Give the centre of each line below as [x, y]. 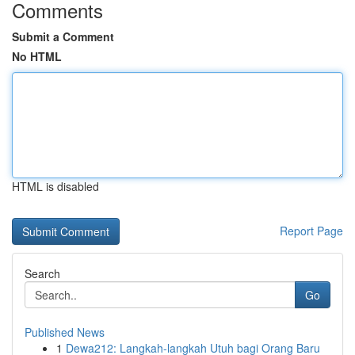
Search [42, 273]
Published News [65, 332]
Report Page [311, 231]
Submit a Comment [63, 36]
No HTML [37, 56]
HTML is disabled [55, 186]
